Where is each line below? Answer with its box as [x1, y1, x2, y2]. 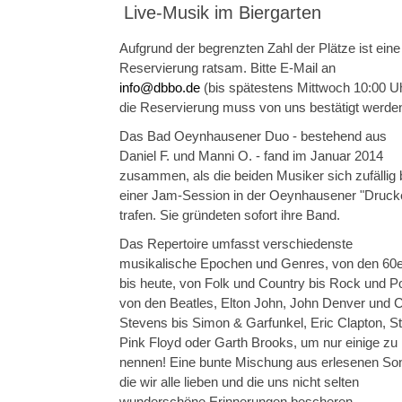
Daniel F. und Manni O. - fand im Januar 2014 [119, 148, 383, 164]
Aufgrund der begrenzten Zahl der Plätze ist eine [119, 40, 400, 57]
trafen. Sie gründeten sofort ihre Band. [119, 207, 340, 223]
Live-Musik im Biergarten [124, 3, 321, 23]
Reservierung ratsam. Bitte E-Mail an [119, 60, 336, 76]
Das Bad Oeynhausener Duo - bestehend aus [119, 128, 387, 144]
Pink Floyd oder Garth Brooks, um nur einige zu [119, 335, 398, 351]
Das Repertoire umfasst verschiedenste [119, 236, 353, 252]
